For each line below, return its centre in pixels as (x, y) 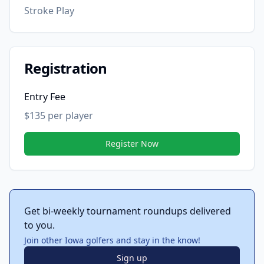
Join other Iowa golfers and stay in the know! (112, 240)
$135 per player (59, 115)
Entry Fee (45, 97)
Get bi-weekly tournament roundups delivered (128, 211)
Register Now (132, 143)
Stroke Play (49, 11)
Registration (66, 68)
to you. (39, 225)
